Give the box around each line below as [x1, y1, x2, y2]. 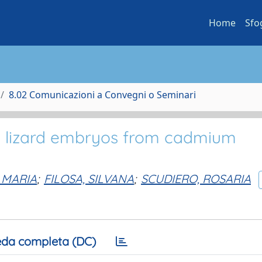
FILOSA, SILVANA [44, 171, 134, 186]
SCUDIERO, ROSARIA [141, 171, 251, 186]
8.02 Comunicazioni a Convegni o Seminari [9, 88, 196, 101]
